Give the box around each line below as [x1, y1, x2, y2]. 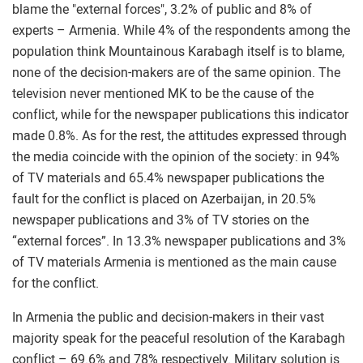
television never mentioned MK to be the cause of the [12, 86, 314, 101]
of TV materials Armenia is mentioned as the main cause [12, 254, 336, 270]
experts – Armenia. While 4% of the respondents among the [12, 23, 350, 38]
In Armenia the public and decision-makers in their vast [12, 310, 324, 325]
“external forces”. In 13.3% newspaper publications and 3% [12, 233, 346, 249]
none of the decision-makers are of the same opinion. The [12, 65, 340, 80]
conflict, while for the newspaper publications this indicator [12, 107, 348, 122]
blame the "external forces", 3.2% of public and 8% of [12, 2, 312, 17]
